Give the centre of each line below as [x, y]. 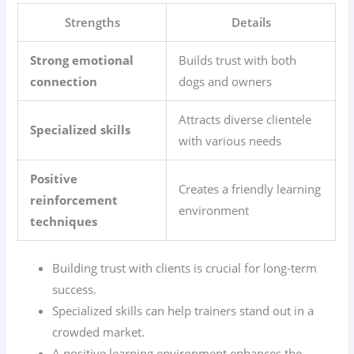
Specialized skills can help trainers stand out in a [183, 311]
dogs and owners [226, 81]
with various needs [230, 140]
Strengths [92, 22]
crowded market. [99, 332]
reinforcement [74, 200]
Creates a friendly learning [250, 188]
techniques [64, 221]
